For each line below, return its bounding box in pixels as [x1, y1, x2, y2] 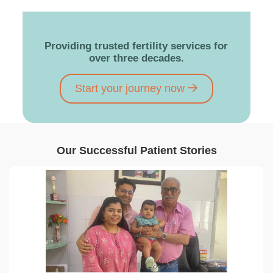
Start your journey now [75, 82, 185, 95]
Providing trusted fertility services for [44, 40, 229, 52]
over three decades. [88, 52, 184, 65]
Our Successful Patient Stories [56, 144, 217, 157]
